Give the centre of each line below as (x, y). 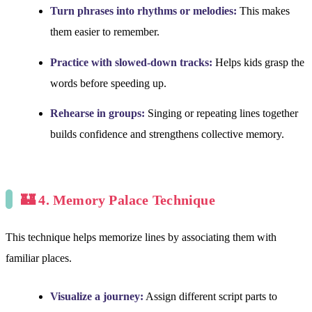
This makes (263, 11)
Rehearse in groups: (97, 114)
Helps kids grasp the (258, 62)
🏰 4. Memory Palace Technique (118, 200)
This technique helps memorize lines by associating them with (141, 237)
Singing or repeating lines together (221, 114)
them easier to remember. (105, 32)
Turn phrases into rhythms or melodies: (143, 11)
